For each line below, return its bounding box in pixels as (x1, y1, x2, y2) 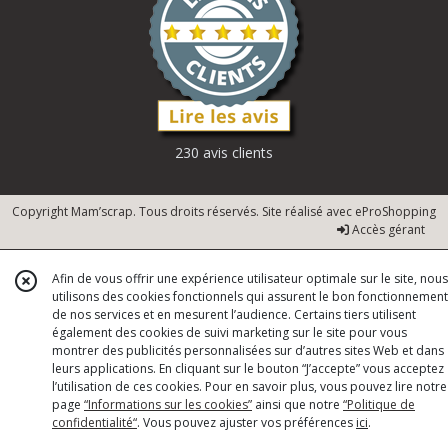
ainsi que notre (252, 396, 343, 413)
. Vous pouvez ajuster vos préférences (137, 414, 356, 431)
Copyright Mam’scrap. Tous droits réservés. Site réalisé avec (12, 203, 355, 221)
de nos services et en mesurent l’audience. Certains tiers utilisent (52, 306, 416, 323)
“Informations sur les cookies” (84, 396, 252, 413)
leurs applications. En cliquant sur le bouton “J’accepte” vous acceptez (52, 360, 444, 377)
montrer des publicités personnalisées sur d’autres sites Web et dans (52, 342, 444, 359)
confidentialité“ (52, 414, 137, 431)
